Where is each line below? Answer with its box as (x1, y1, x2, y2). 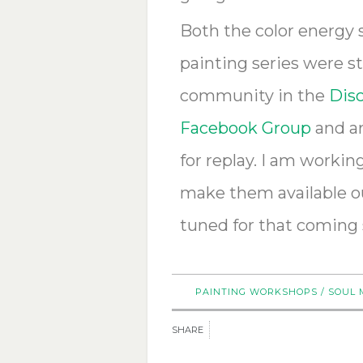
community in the (179, 86, 329, 106)
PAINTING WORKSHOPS (194, 286, 318, 298)
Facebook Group (179, 118, 311, 139)
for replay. (179, 151, 261, 171)
